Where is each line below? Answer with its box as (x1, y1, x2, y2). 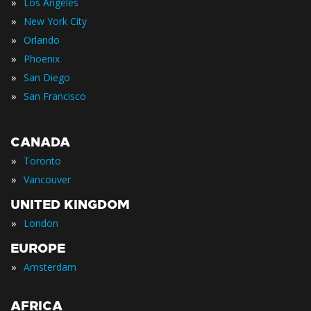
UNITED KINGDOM (10, 197, 130, 212)
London (24, 217, 58, 230)
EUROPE (10, 241, 65, 256)
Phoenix (24, 52, 60, 65)
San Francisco (24, 90, 86, 103)
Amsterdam (24, 260, 76, 274)
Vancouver (24, 173, 71, 186)
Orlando (24, 33, 60, 47)
